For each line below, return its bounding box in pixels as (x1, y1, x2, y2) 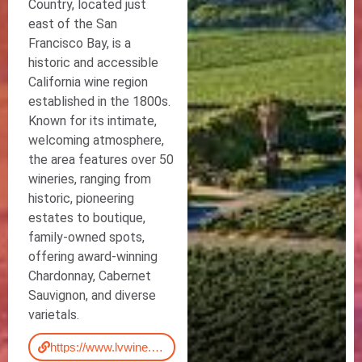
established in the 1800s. (28, 94, 170, 110)
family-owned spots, (28, 229, 145, 246)
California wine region (28, 74, 148, 90)
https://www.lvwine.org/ (151, 340, 163, 355)
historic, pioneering (28, 191, 134, 207)
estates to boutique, (28, 210, 145, 226)
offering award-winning (28, 249, 158, 265)
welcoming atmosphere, (28, 133, 164, 149)
